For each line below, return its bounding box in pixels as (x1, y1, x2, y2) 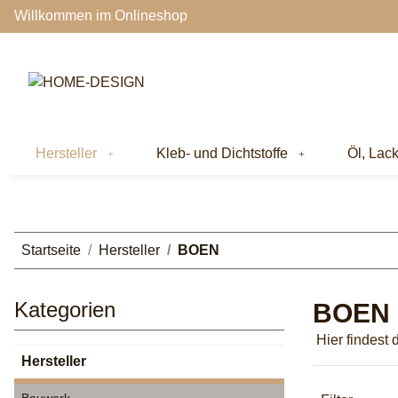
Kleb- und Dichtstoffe (156, 145, 288, 161)
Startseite (21, 242, 81, 258)
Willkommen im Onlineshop (14, 8, 187, 24)
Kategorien (14, 297, 115, 322)
